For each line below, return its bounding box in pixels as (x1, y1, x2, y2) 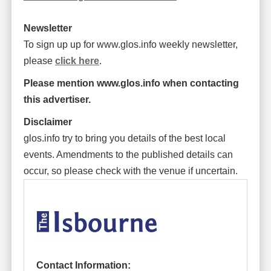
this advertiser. (23, 94, 91, 105)
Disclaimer (23, 116, 72, 127)
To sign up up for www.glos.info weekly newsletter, (23, 39, 238, 50)
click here (54, 55, 99, 66)
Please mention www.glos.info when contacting (23, 77, 239, 88)
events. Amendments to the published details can (23, 149, 233, 160)
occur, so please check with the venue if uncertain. (23, 165, 238, 176)
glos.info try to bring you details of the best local (23, 132, 226, 143)
